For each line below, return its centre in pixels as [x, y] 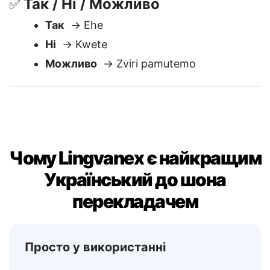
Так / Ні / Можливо [92, 34]
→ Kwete [82, 74]
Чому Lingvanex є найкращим [135, 188]
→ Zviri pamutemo [146, 94]
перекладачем [135, 231]
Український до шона [135, 210]
